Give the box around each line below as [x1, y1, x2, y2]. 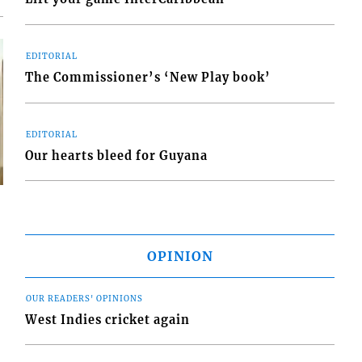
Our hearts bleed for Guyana [25, 149, 208, 164]
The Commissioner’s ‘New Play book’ [25, 70, 271, 86]
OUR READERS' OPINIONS [26, 293, 144, 304]
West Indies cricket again [25, 313, 191, 328]
